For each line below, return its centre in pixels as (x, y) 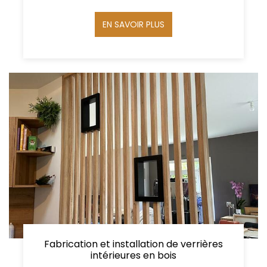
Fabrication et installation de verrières (133, 244)
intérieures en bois (133, 256)
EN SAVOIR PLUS (133, 24)
